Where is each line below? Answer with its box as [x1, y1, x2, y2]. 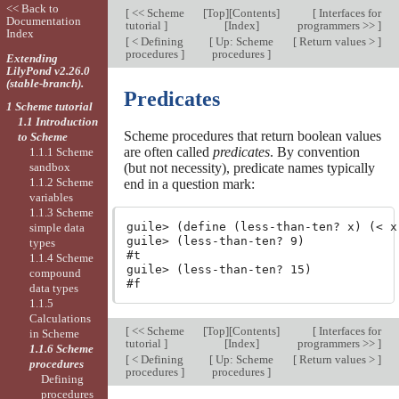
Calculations [29, 311, 92, 325]
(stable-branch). [5, 76, 84, 90]
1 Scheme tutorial [5, 99, 93, 113]
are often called [123, 144, 213, 160]
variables [29, 190, 74, 204]
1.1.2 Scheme [29, 175, 94, 189]
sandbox [29, 159, 71, 174]
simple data [29, 220, 85, 234]
